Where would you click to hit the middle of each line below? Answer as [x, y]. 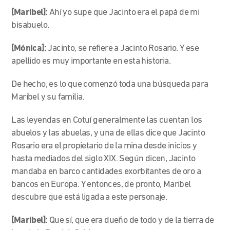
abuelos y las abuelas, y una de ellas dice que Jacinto [108, 133]
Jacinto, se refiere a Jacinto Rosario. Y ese [123, 48]
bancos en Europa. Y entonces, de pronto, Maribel [101, 184]
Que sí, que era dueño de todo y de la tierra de [131, 220]
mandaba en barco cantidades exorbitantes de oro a [106, 171]
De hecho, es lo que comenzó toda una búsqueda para [110, 84]
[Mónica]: [30, 48]
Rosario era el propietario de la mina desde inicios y [104, 146]
